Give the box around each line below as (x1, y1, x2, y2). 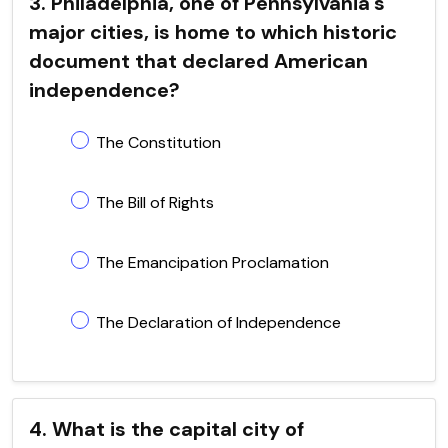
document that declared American (29, 47, 368, 74)
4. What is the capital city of (29, 415, 304, 442)
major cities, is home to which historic (29, 18, 397, 45)
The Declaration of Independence (96, 311, 341, 333)
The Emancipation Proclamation (96, 251, 329, 273)
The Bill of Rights (96, 191, 214, 213)
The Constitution (96, 131, 221, 153)
